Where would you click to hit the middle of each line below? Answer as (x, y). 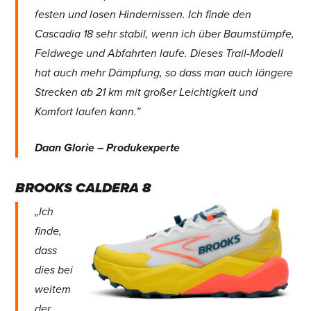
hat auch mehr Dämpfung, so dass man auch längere (164, 73)
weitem (53, 289)
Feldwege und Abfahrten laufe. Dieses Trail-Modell (159, 53)
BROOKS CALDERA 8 (83, 188)
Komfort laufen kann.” (88, 111)
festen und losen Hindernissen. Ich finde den (143, 14)
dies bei (54, 270)
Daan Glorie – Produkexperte (108, 148)
